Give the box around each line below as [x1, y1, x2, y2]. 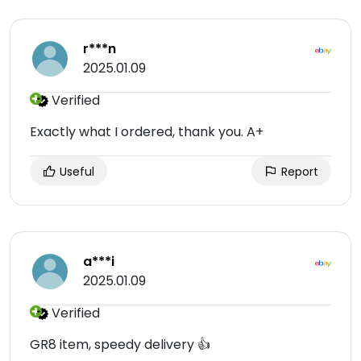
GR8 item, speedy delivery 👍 [30, 335, 210, 355]
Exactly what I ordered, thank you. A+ [30, 122, 263, 142]
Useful [56, 164, 94, 180]
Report [278, 164, 318, 180]
